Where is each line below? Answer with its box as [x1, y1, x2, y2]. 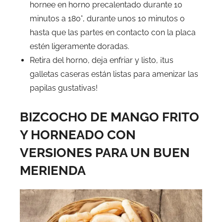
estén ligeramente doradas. [30, 42, 129, 52]
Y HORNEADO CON [20, 127, 136, 143]
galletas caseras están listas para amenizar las [30, 69, 198, 79]
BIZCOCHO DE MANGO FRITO [20, 110, 199, 125]
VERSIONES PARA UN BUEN [20, 145, 190, 161]
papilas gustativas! [30, 83, 98, 93]
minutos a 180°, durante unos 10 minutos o [30, 14, 185, 24]
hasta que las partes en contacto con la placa [30, 28, 196, 38]
